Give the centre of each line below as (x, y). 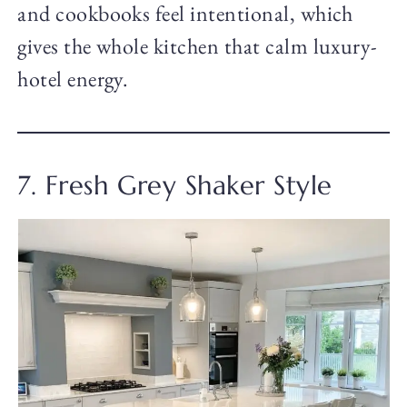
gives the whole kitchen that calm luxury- (198, 46)
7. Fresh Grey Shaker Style (175, 186)
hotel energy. (73, 79)
